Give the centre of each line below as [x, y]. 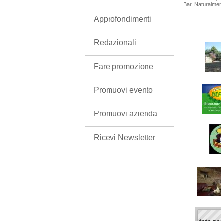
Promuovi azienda [126, 114]
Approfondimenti [123, 19]
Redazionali [115, 43]
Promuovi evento [123, 90]
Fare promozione [124, 66]
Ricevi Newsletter [125, 137]
